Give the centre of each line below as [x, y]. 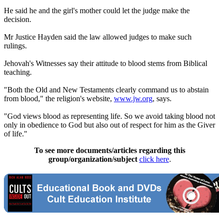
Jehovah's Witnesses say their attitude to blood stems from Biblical [106, 64]
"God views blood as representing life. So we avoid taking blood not [109, 116]
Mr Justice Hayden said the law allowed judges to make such [98, 37]
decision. [18, 20]
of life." [16, 134]
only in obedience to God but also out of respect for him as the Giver [109, 125]
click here [154, 159]
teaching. [18, 72]
